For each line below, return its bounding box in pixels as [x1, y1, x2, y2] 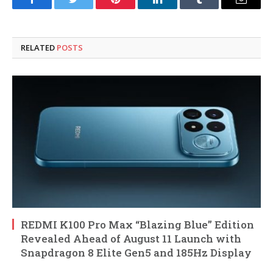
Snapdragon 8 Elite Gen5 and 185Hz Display [21, 246, 252, 260]
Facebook [30, 2, 74, 14]
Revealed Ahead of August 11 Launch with [21, 232, 241, 246]
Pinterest [115, 2, 154, 14]
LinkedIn [156, 2, 197, 14]
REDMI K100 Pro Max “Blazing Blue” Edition [21, 218, 254, 232]
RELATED [21, 42, 57, 54]
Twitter [73, 2, 105, 14]
